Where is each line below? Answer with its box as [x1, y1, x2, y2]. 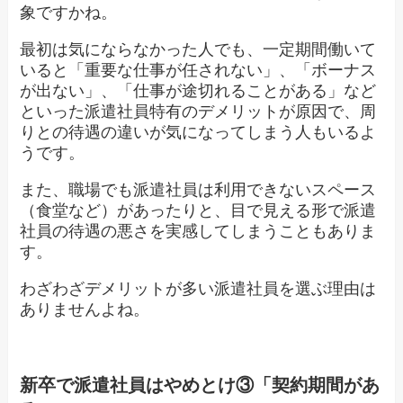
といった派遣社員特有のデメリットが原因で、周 [20, 102, 377, 121]
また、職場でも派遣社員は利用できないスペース [20, 180, 377, 199]
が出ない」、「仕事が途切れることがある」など [20, 81, 377, 100]
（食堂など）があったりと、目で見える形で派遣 [20, 201, 377, 219]
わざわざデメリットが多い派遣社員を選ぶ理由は [20, 279, 377, 298]
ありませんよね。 [20, 300, 150, 318]
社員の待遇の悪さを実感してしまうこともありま [20, 221, 377, 240]
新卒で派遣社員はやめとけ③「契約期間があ [20, 374, 381, 395]
